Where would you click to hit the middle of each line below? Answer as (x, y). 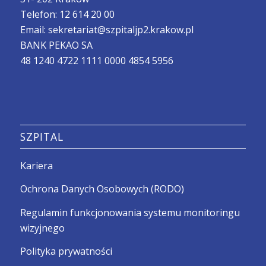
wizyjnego (42, 228)
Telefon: (39, 14)
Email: (34, 29)
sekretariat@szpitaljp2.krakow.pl (121, 29)
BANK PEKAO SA (56, 45)
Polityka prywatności (66, 251)
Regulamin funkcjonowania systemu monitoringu (130, 212)
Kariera (36, 165)
